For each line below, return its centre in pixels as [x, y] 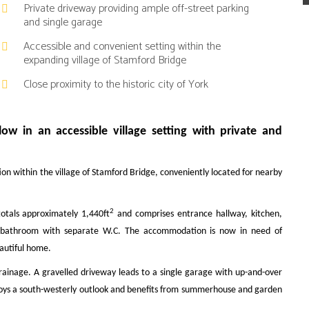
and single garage [63, 22]
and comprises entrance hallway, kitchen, [198, 214]
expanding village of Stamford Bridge [105, 60]
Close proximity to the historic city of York [116, 84]
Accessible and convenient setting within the [122, 47]
